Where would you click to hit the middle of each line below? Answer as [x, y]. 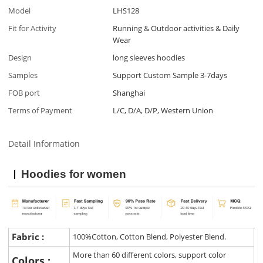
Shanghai [129, 93]
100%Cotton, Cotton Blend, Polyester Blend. [151, 237]
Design [20, 58]
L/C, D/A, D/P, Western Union [163, 111]
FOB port [24, 93]
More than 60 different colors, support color [150, 255]
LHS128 [126, 11]
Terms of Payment [41, 111]
